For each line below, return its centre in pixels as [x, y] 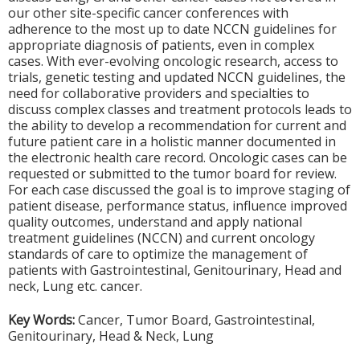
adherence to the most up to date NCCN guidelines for [172, 29]
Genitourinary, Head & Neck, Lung [111, 336]
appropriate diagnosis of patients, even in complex [161, 45]
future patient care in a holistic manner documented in [172, 141]
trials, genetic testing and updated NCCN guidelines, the [177, 77]
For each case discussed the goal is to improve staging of [179, 190]
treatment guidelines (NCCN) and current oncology [162, 238]
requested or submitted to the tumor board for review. [172, 174]
